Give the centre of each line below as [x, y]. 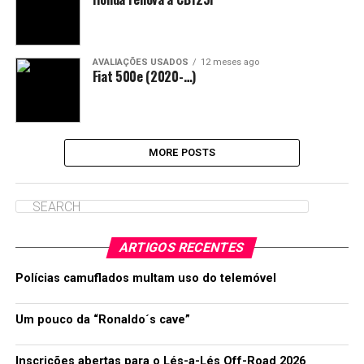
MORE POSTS [182, 152]
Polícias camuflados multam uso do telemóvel [145, 278]
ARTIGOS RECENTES [182, 247]
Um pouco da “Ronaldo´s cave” [102, 320]
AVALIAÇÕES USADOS [140, 62]
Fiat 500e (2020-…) [144, 76]
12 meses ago [230, 62]
